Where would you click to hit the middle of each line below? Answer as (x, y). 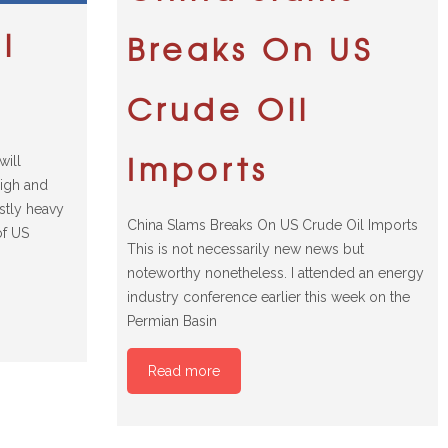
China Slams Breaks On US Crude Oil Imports (272, 225)
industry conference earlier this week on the (268, 297)
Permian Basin (171, 321)
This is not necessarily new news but (245, 249)
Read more (183, 371)
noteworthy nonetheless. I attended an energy (275, 273)
